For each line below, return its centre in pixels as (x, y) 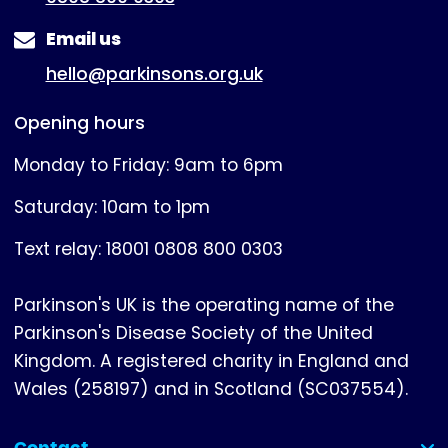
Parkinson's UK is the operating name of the (204, 304)
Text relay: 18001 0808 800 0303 (148, 248)
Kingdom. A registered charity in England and (211, 360)
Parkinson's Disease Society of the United (193, 332)
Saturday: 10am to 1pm (112, 206)
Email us (83, 39)
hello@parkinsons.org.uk (154, 73)
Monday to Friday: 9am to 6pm (148, 164)
